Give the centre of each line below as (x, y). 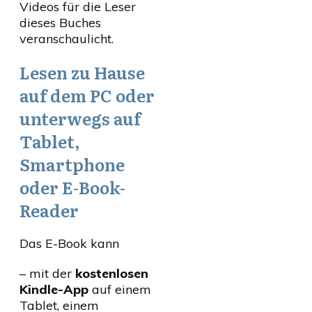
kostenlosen (112, 273)
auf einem (122, 289)
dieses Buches (60, 23)
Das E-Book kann (69, 243)
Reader (49, 210)
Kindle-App (56, 289)
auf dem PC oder (87, 95)
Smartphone (72, 164)
